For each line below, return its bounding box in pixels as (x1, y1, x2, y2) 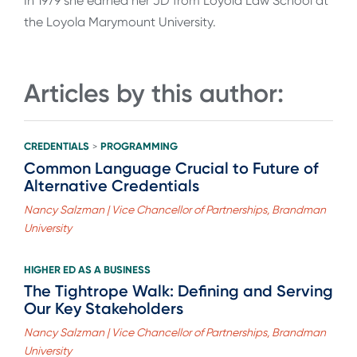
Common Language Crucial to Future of (24, 158, 319, 178)
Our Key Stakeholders (24, 298, 183, 318)
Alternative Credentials (24, 175, 199, 195)
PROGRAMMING (100, 139, 178, 152)
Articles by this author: (24, 78, 284, 109)
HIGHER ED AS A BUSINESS (24, 263, 151, 276)
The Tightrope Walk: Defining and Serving (24, 280, 333, 300)
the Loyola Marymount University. (24, 14, 216, 30)
